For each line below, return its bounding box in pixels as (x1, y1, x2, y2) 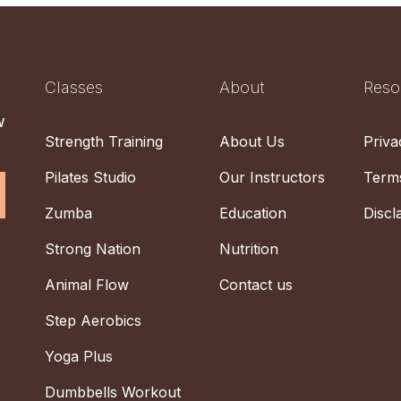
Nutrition (218, 240, 278, 258)
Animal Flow (44, 276, 129, 294)
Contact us (218, 276, 293, 294)
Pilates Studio (44, 168, 136, 186)
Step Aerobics (44, 311, 141, 329)
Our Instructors (218, 168, 325, 186)
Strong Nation (44, 240, 141, 258)
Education (218, 204, 286, 222)
